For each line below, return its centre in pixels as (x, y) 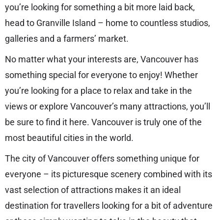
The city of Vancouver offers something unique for (102, 158)
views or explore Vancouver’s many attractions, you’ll (108, 106)
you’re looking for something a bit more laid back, (100, 7)
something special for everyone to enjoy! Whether (101, 75)
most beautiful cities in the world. (69, 137)
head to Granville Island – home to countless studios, (108, 23)
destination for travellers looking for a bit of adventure (109, 205)
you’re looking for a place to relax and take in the (98, 90)
